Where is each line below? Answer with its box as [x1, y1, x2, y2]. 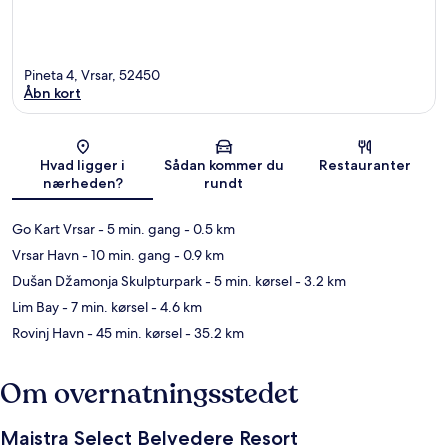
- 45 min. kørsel [84, 324, 182, 343]
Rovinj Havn [12, 324, 84, 343]
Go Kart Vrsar [12, 220, 95, 239]
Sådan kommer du [163, 156, 284, 175]
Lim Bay [12, 298, 59, 317]
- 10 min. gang [79, 246, 171, 265]
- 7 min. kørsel [59, 298, 148, 317]
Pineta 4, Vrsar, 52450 [24, 66, 160, 85]
